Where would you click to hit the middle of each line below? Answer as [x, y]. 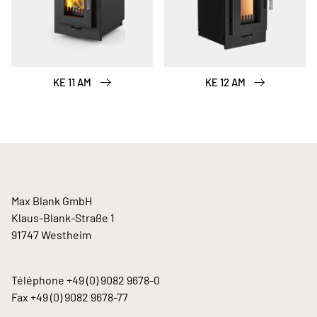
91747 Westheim [51, 235]
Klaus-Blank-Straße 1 [63, 218]
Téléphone [39, 280]
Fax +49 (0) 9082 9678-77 [70, 297]
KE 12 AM [226, 82]
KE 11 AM [74, 82]
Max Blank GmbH [52, 201]
